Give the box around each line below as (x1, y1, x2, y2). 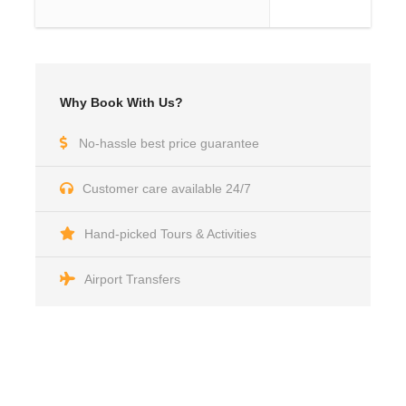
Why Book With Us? (60, 95, 183, 111)
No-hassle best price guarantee (79, 136, 259, 151)
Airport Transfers (84, 272, 180, 287)
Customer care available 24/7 (82, 181, 251, 197)
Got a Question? (67, 380, 217, 401)
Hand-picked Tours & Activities (84, 227, 256, 242)
